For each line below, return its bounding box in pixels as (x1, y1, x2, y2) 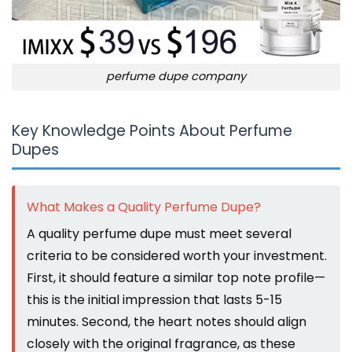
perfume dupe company (106, 68, 246, 85)
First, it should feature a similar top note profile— (27, 269, 325, 288)
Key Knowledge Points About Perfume (12, 120, 292, 142)
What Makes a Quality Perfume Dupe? (27, 198, 261, 217)
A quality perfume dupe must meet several (27, 225, 291, 244)
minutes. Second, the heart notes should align (27, 313, 306, 332)
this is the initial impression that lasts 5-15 (27, 291, 282, 310)
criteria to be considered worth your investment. (27, 247, 327, 266)
